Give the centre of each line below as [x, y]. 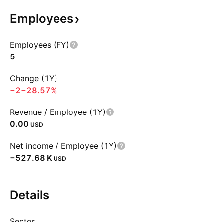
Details [29, 195]
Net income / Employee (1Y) [63, 146]
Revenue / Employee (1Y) [58, 112]
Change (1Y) [34, 78]
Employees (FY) [40, 45]
